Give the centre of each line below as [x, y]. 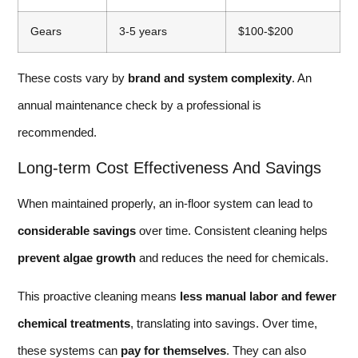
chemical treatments [74, 324]
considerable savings [77, 230]
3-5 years [143, 32]
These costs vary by [73, 78]
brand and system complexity [210, 78]
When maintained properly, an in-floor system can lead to [165, 203]
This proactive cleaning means [99, 296]
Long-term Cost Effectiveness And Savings [169, 167]
